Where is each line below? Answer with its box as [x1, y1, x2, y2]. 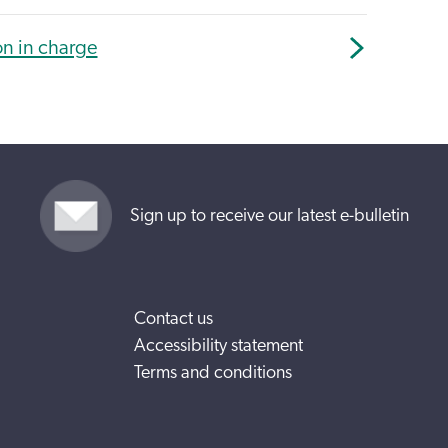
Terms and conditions [134, 364, 292, 382]
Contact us [134, 310, 213, 328]
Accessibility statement [134, 337, 303, 355]
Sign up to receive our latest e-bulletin [129, 206, 409, 225]
